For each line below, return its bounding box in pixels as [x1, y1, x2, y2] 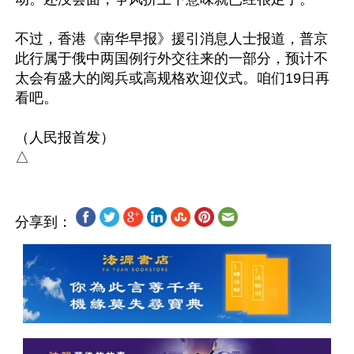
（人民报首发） [15, 130, 115, 145]
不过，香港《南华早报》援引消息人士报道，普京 [15, 31, 328, 47]
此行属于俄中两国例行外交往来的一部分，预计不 [15, 51, 328, 66]
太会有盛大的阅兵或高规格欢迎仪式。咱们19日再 [15, 70, 330, 86]
